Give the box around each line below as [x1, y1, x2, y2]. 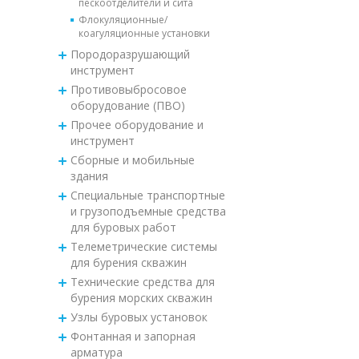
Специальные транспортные [70, 187, 225, 203]
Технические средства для [70, 273, 215, 289]
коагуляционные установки [79, 26, 210, 40]
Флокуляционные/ [79, 12, 167, 26]
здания [70, 167, 108, 184]
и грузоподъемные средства [70, 203, 226, 219]
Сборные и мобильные [70, 151, 195, 167]
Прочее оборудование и [70, 116, 204, 132]
